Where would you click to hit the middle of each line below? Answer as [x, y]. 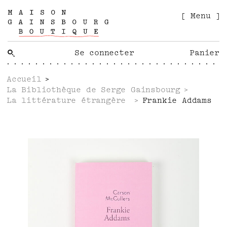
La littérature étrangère [69, 100]
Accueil [24, 79]
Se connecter [104, 52]
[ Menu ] [200, 15]
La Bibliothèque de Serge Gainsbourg [93, 90]
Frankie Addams [177, 100]
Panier [204, 52]
